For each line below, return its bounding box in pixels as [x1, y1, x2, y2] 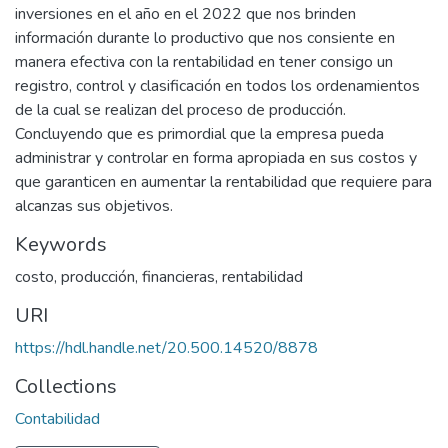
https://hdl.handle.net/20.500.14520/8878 [15, 336, 318, 359]
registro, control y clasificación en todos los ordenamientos [15, 74, 420, 97]
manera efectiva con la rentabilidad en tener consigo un [15, 50, 393, 73]
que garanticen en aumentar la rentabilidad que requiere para [15, 170, 432, 193]
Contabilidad [15, 407, 100, 430]
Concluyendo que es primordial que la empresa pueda [15, 122, 384, 145]
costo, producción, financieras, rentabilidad [15, 265, 303, 288]
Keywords [15, 230, 107, 258]
